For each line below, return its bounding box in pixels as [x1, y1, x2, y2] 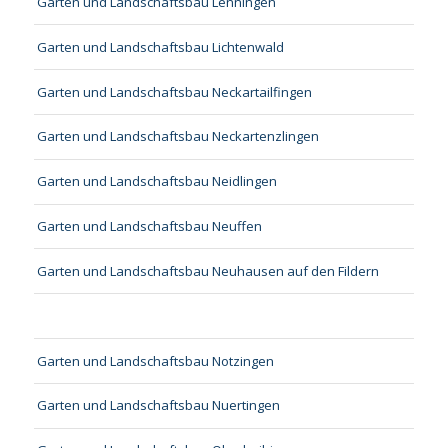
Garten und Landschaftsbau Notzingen [36, 351, 274, 370]
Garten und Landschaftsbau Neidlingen [36, 172, 277, 191]
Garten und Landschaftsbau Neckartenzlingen [36, 127, 319, 146]
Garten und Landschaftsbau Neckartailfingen [36, 82, 312, 101]
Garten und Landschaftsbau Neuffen [36, 216, 262, 235]
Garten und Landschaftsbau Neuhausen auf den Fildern [36, 261, 379, 280]
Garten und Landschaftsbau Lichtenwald [36, 37, 284, 56]
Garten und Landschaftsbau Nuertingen [36, 396, 280, 415]
